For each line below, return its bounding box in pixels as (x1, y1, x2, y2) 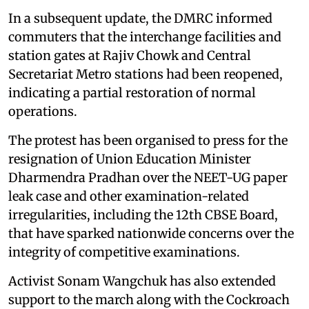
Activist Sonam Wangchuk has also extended (8, 273, 276, 290)
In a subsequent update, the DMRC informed (8, 10, 272, 27)
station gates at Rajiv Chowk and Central (8, 48, 251, 64)
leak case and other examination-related (8, 188, 249, 205)
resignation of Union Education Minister (8, 151, 251, 168)
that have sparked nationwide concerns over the (8, 226, 294, 242)
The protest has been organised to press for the (8, 132, 288, 149)
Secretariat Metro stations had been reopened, (8, 66, 283, 83)
